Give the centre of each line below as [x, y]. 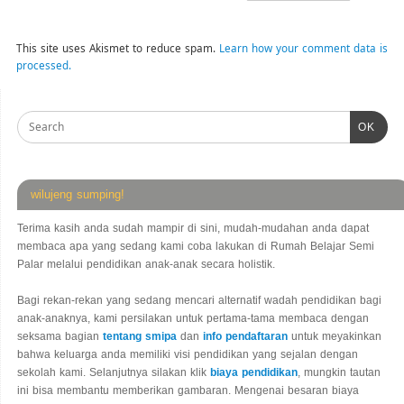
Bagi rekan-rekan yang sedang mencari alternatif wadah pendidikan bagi [199, 301]
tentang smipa [140, 337]
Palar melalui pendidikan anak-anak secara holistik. [146, 265]
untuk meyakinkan [335, 337]
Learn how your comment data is [303, 47]
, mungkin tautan [339, 373]
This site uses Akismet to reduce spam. [117, 47]
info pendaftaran [245, 337]
